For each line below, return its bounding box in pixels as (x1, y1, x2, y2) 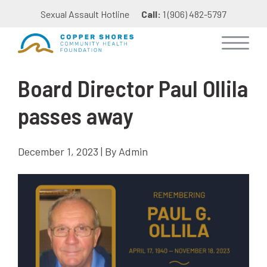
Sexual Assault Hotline (41, 8, 129, 20)
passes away (18, 101, 133, 129)
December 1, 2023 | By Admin (18, 145, 148, 159)
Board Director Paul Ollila (18, 73, 248, 102)
